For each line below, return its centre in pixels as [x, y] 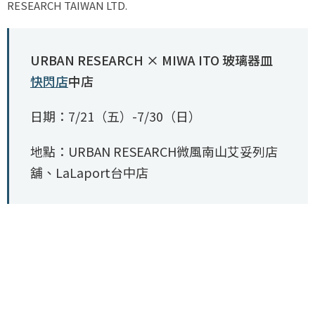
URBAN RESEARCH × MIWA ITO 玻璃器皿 [151, 59]
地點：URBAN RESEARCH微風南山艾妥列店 [154, 151]
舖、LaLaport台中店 [89, 172]
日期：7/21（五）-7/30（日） [115, 116]
